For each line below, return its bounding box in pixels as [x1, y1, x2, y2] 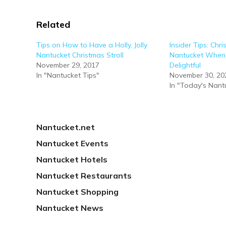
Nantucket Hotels [36, 154, 107, 164]
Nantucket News [36, 203, 103, 213]
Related [36, 19, 70, 30]
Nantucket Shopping [36, 187, 119, 197]
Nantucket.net [36, 122, 95, 132]
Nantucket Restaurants [36, 171, 132, 181]
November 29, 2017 [36, 61, 99, 70]
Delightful [169, 61, 201, 70]
